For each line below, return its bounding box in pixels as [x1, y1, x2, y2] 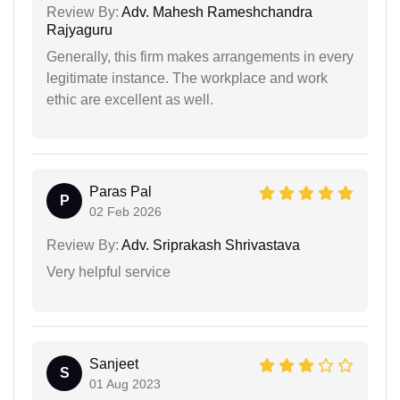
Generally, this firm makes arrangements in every [46, 48, 354, 64]
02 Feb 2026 [89, 204, 162, 219]
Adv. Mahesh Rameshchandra [119, 4, 312, 20]
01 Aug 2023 [89, 376, 161, 391]
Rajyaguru [46, 21, 112, 37]
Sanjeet [89, 355, 138, 371]
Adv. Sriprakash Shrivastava [119, 237, 300, 253]
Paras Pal [89, 183, 152, 199]
